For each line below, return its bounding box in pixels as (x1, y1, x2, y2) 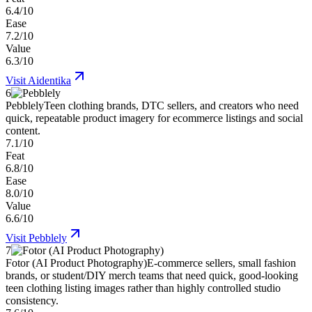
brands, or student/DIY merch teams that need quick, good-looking (6, 270, 298, 282)
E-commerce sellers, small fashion (147, 257, 296, 270)
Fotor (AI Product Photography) (6, 257, 147, 270)
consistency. (6, 295, 58, 307)
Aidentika (28, 75, 71, 87)
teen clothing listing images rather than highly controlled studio (6, 282, 281, 295)
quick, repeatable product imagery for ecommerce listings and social (6, 112, 303, 125)
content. (6, 125, 40, 137)
